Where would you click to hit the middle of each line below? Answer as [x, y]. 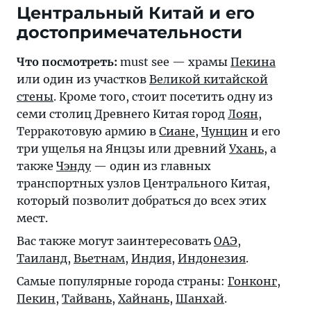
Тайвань [87, 298]
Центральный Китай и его [136, 12]
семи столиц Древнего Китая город [122, 114]
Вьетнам [99, 258]
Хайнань [144, 298]
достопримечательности [129, 32]
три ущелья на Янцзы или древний [123, 148]
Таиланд [42, 258]
